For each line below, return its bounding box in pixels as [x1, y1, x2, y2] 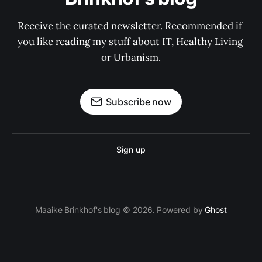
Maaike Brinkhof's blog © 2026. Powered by [35, 205, 205, 215]
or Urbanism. [101, 51, 161, 64]
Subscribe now [106, 96, 171, 108]
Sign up [116, 144, 146, 154]
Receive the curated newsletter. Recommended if [18, 19, 244, 32]
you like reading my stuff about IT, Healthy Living [17, 35, 245, 48]
